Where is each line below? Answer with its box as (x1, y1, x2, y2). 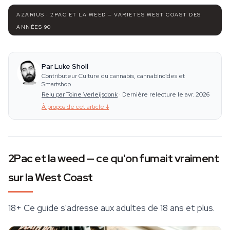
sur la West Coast (8, 170, 93, 185)
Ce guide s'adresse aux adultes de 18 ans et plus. (22, 202, 215, 214)
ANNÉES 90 (16, 24, 51, 30)
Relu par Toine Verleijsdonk (42, 90, 118, 99)
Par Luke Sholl (42, 62, 88, 71)
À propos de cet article (42, 103, 104, 111)
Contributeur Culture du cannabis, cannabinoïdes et (42, 72, 185, 80)
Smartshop (42, 80, 71, 88)
